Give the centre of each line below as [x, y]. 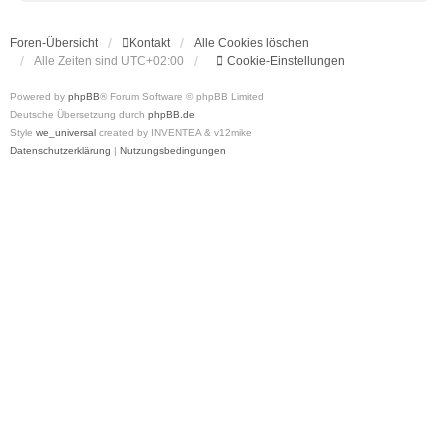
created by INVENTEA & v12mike [174, 132]
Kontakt [149, 43]
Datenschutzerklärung [60, 150]
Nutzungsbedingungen [173, 150]
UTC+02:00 [152, 61]
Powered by [39, 96]
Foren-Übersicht [54, 43]
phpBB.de [171, 114]
